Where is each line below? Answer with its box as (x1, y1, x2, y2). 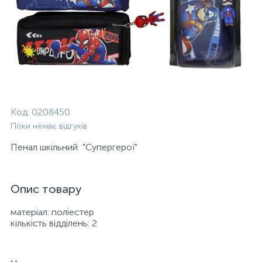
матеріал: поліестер (11, 206, 94, 218)
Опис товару (11, 182, 82, 196)
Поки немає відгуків (11, 121, 87, 131)
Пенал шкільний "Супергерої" (11, 142, 137, 153)
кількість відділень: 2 (11, 218, 97, 229)
